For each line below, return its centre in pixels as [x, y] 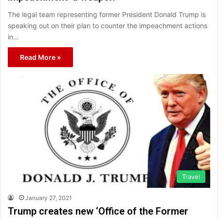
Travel [191, 177]
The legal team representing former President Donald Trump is [107, 14]
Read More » [40, 57]
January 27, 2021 [49, 198]
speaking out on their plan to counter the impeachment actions [108, 25]
